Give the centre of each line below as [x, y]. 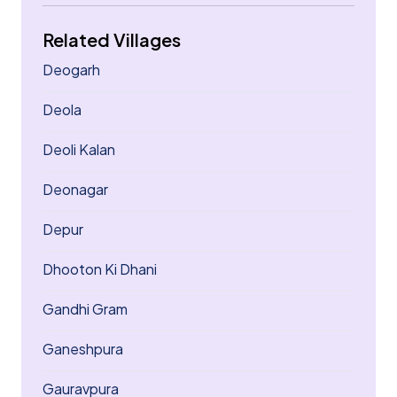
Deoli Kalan [79, 149]
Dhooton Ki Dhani [100, 269]
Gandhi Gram [85, 309]
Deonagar [75, 189]
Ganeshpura [83, 349]
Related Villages [112, 39]
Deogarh [71, 70]
